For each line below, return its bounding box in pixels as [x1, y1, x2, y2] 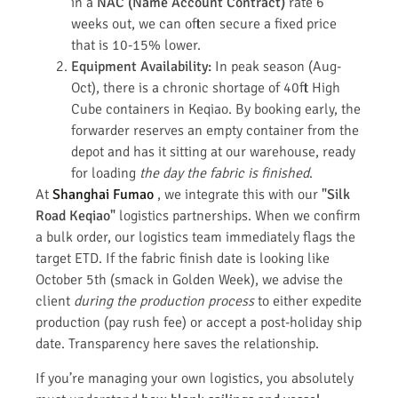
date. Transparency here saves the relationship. [36, 335, 319, 354]
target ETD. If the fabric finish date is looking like [36, 250, 330, 268]
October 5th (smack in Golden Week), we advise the [36, 271, 343, 290]
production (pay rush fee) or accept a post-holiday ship [36, 314, 362, 332]
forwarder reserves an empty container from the [71, 122, 359, 140]
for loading [71, 164, 139, 183]
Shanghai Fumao [52, 186, 154, 204]
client [36, 292, 74, 311]
